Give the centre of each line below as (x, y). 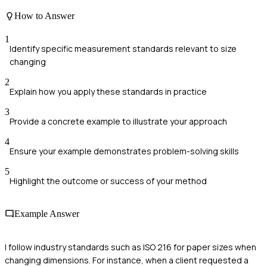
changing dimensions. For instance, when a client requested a (127, 260)
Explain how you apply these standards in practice (108, 92)
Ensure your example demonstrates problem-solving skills (124, 151)
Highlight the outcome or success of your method (108, 181)
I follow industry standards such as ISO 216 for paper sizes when (131, 247)
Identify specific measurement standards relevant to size (123, 49)
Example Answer (47, 214)
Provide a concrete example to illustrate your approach (118, 122)
